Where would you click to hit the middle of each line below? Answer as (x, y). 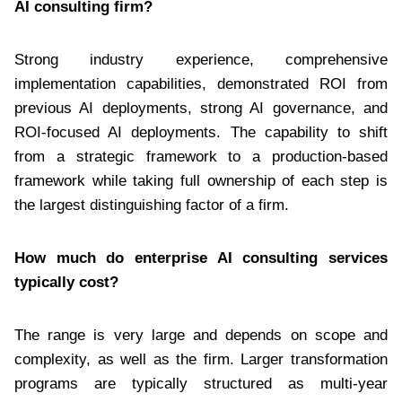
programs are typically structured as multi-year (201, 383)
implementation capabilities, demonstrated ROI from (201, 83)
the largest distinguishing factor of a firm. (156, 205)
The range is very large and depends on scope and (201, 335)
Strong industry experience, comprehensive (201, 59)
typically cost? (66, 282)
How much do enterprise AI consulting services (201, 258)
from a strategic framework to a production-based (201, 156)
